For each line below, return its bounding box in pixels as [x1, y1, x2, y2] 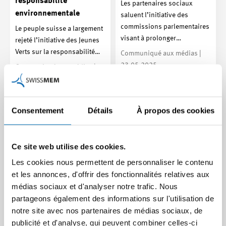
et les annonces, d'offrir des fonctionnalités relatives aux [12, 169, 210, 179]
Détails [88, 106, 112, 115]
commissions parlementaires [121, 23, 209, 30]
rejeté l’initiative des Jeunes [15, 36, 99, 44]
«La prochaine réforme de [15, 213, 105, 221]
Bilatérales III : [121, 199, 174, 208]
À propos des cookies [137, 106, 214, 115]
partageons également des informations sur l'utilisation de [12, 194, 214, 203]
